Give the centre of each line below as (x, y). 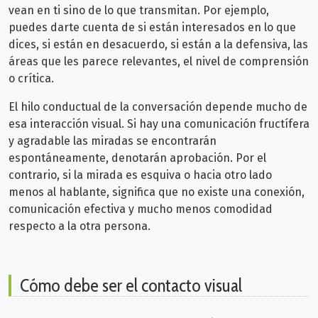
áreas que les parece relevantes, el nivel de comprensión (159, 62)
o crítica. (31, 79)
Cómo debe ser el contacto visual (131, 286)
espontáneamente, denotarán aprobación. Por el (137, 158)
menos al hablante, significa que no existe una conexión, (157, 192)
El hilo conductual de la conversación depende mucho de (158, 107)
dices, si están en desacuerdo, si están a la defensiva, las (158, 45)
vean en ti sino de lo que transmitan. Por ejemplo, (139, 11)
